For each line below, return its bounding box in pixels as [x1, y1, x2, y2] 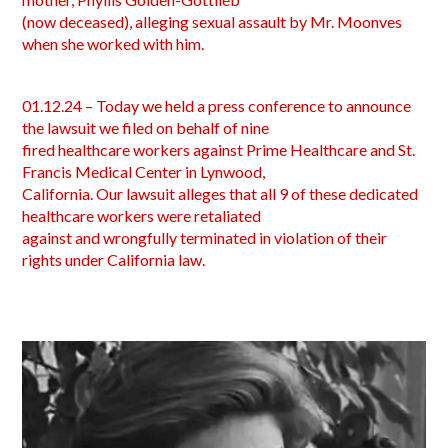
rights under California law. [22, 250, 206, 269]
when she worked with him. [22, 34, 205, 53]
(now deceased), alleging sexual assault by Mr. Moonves [22, 12, 403, 31]
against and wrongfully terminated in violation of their [22, 228, 388, 247]
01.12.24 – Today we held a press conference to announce [22, 96, 412, 115]
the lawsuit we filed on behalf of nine [22, 118, 270, 137]
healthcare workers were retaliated [22, 206, 262, 225]
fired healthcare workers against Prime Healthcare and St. [22, 140, 416, 159]
